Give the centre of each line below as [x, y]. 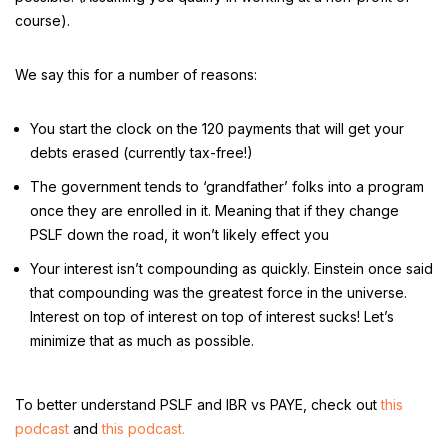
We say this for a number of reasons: [136, 74]
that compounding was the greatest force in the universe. [218, 292]
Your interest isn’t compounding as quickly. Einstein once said [231, 268]
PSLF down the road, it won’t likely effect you [179, 234]
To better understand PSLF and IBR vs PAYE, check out [198, 404]
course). [42, 20]
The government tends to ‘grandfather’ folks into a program [227, 186]
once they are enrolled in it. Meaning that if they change [214, 210]
